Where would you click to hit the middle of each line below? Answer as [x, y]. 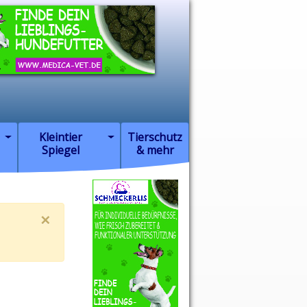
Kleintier [60, 137]
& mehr [155, 150]
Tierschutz [155, 137]
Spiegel [60, 150]
